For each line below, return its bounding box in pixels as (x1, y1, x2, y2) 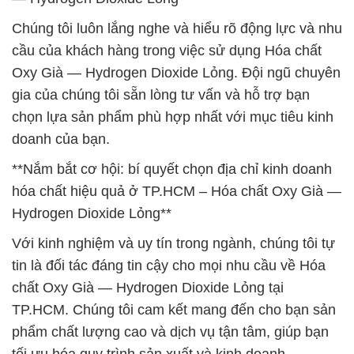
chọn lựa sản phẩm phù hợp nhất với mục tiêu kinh (12, 109, 333, 125)
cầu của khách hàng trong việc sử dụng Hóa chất (12, 43, 322, 58)
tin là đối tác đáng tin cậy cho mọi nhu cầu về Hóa (12, 258, 326, 273)
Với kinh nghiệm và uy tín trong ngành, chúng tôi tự (12, 235, 335, 251)
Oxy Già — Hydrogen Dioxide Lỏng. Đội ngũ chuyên (12, 65, 341, 81)
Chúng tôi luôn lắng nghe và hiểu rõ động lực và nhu (12, 21, 342, 36)
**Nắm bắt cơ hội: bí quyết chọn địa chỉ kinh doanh (12, 161, 332, 177)
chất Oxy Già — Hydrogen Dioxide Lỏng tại (12, 280, 284, 296)
